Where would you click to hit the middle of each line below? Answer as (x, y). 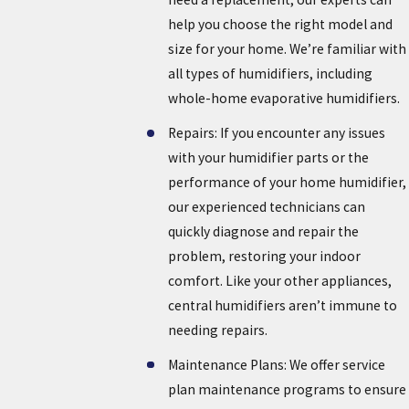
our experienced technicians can (267, 207)
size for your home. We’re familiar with (288, 49)
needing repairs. (218, 330)
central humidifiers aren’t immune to (283, 306)
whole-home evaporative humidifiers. (284, 99)
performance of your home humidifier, (288, 183)
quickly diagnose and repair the (264, 232)
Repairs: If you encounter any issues (277, 133)
